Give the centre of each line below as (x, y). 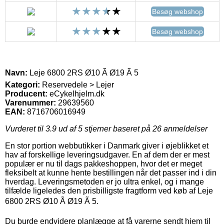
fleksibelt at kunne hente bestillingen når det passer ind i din (111, 172)
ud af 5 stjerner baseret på (104, 128)
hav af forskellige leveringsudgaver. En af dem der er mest (107, 154)
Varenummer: (30, 102)
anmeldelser (184, 128)
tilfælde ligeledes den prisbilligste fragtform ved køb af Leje (109, 190)
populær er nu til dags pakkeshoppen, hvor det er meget (103, 163)
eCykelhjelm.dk (77, 93)
